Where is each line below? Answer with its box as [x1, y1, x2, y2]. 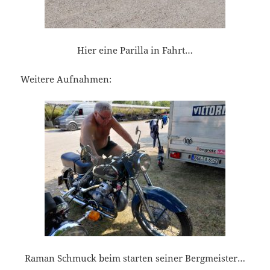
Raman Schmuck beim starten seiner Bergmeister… [25, 252, 245, 265]
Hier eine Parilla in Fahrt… [77, 44, 193, 57]
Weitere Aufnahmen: [20, 73, 112, 86]
